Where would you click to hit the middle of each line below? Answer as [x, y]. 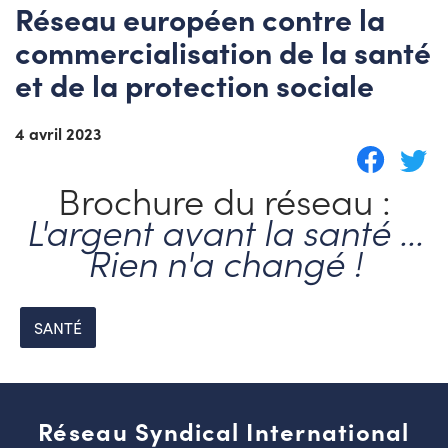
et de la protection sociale [194, 84]
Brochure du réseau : [224, 200]
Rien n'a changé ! [224, 262]
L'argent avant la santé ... [224, 231]
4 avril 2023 [58, 133]
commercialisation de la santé [223, 51]
